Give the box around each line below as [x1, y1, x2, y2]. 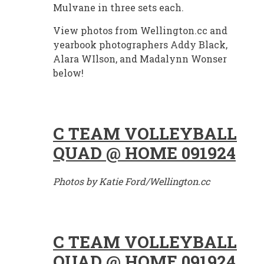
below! [53, 67, 84, 80]
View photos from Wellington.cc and [53, 24, 227, 37]
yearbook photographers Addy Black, [53, 38, 227, 51]
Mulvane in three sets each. [53, 1, 184, 14]
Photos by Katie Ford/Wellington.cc [53, 175, 210, 188]
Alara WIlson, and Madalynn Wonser [53, 52, 227, 65]
